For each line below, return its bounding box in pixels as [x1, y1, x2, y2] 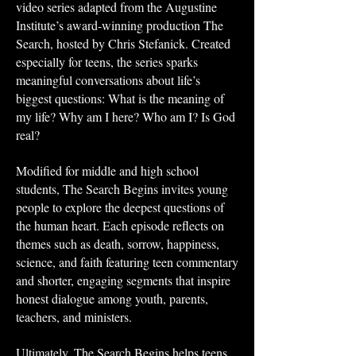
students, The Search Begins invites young [16, 180, 228, 197]
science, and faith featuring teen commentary [16, 253, 238, 270]
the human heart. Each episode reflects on [16, 217, 224, 234]
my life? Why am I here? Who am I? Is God [16, 108, 235, 125]
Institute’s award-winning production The [16, 17, 223, 33]
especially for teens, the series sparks [16, 53, 198, 70]
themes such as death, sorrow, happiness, [16, 235, 219, 252]
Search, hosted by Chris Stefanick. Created [16, 35, 230, 52]
